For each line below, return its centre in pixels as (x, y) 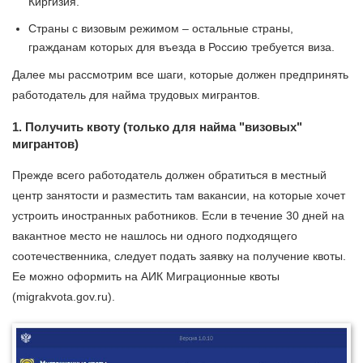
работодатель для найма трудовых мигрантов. (136, 95)
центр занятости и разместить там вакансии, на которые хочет (179, 196)
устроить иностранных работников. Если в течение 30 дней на (178, 216)
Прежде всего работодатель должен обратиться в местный (169, 175)
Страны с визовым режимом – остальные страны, (161, 29)
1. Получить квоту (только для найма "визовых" (157, 127)
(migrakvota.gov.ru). (64, 297)
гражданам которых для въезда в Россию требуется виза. (181, 47)
